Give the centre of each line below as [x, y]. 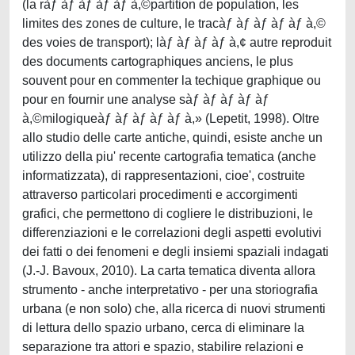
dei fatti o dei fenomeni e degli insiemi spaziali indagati [176, 252]
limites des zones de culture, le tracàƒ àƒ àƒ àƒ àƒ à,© [174, 23]
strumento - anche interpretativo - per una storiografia [170, 290]
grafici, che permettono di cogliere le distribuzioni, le [168, 214]
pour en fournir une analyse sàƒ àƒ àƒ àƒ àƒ [146, 99]
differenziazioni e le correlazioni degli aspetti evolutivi [172, 233]
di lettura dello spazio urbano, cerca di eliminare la [163, 328]
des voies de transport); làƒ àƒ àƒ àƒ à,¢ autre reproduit [177, 42]
